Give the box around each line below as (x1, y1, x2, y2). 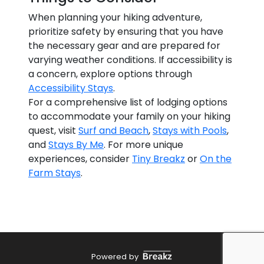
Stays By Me (48, 138, 104, 151)
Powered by (91, 251, 138, 262)
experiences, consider (28, 152, 132, 166)
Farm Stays (28, 166, 81, 180)
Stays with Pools (153, 124, 227, 137)
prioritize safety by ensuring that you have (28, 25, 223, 38)
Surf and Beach (78, 124, 148, 137)
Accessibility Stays (28, 81, 113, 95)
